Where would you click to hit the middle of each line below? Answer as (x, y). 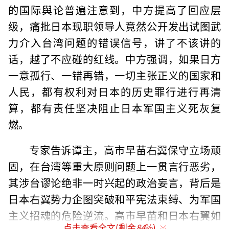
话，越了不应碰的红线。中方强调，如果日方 (114, 59)
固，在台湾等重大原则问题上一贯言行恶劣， (114, 166)
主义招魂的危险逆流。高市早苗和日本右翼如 (114, 215)
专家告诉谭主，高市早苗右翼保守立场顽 (125, 150)
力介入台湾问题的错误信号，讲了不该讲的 (114, 42)
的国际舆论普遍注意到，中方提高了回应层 (114, 9)
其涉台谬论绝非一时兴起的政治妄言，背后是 (114, 182)
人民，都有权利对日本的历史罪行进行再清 (114, 91)
